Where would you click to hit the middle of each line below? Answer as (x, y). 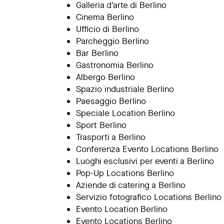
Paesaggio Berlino (111, 101)
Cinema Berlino (105, 17)
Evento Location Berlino (122, 209)
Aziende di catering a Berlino (131, 185)
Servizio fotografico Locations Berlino (149, 197)
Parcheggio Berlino (112, 41)
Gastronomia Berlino (115, 65)
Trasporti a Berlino (111, 137)
